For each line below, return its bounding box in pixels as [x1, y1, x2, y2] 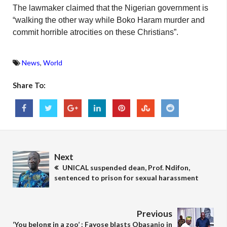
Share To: [13, 81, 46, 90]
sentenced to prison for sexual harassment [54, 173, 199, 182]
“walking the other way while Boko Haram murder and [13, 16, 205, 25]
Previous [137, 208, 172, 219]
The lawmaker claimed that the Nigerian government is [13, 4, 208, 13]
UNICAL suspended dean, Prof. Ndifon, [61, 163, 190, 172]
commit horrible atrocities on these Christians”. [13, 28, 178, 37]
